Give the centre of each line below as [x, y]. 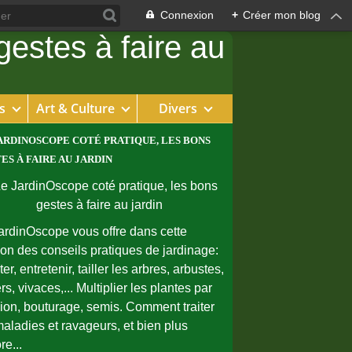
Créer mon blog [282, 15]
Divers [178, 108]
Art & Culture [75, 108]
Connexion [187, 15]
